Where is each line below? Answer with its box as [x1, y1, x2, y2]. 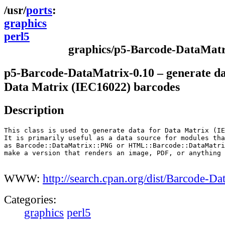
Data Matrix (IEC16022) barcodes [4, 79, 180, 93]
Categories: [4, 193, 56, 206]
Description [4, 103, 64, 117]
